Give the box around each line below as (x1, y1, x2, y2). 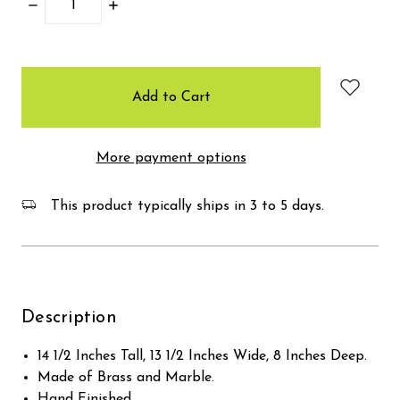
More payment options (96, 150, 246, 165)
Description (21, 308, 117, 327)
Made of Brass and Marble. (37, 370, 215, 385)
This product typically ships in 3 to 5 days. (46, 198, 324, 213)
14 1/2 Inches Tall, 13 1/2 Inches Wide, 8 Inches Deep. (37, 348, 368, 363)
